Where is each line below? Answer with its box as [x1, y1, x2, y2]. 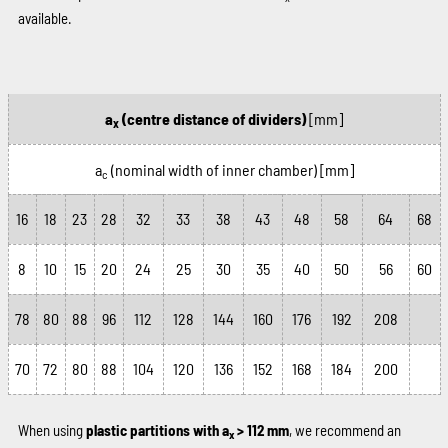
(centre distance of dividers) [119, 108, 306, 128]
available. [17, 8, 72, 27]
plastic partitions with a [85, 420, 229, 439]
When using [17, 420, 86, 439]
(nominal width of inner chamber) [107, 159, 320, 179]
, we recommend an [288, 420, 401, 439]
